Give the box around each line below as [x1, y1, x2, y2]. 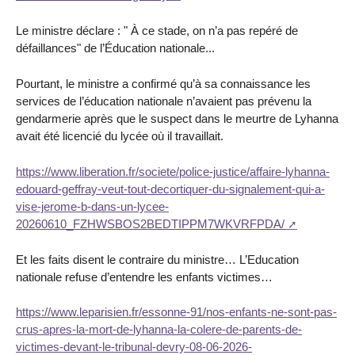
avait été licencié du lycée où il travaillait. [16, 129, 223, 143]
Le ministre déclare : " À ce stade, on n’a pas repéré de [16, 24, 298, 38]
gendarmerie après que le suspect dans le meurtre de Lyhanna [16, 112, 338, 125]
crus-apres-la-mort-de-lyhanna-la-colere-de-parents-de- [16, 323, 302, 337]
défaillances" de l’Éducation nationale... [16, 41, 215, 55]
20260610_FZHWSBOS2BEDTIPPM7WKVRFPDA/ [16, 216, 284, 231]
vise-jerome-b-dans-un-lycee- [16, 199, 169, 213]
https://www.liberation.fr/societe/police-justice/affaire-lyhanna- [16, 164, 330, 178]
